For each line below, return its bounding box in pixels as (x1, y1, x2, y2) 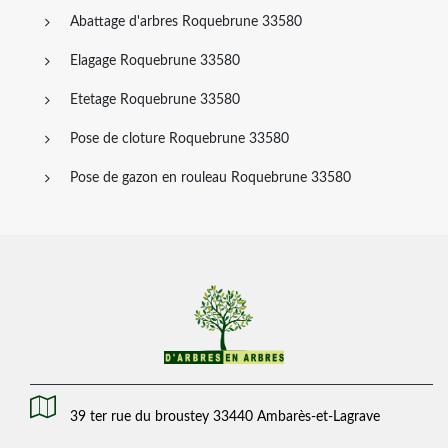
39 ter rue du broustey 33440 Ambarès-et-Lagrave (70, 409, 380, 424)
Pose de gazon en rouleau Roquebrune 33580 (70, 171, 351, 186)
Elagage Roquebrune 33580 (70, 54, 240, 69)
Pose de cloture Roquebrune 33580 (70, 132, 289, 147)
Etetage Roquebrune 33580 (70, 93, 240, 108)
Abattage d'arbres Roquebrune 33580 (70, 15, 302, 30)
